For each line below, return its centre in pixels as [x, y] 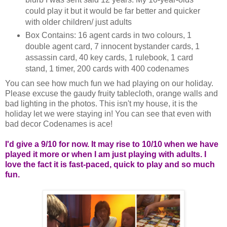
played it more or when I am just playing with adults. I [106, 155]
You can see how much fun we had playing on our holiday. [109, 84]
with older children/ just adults [78, 22]
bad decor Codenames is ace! [59, 124]
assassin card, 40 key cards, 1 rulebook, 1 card [109, 58]
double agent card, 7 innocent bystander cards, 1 [112, 47]
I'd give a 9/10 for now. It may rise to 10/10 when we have [112, 144]
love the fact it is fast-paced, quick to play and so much [110, 165]
